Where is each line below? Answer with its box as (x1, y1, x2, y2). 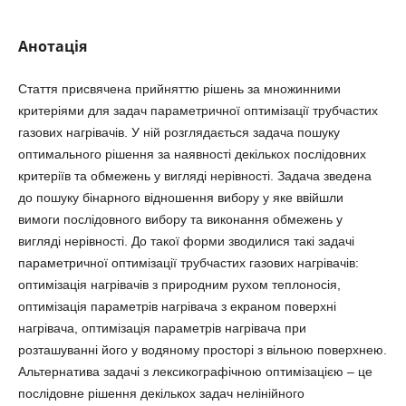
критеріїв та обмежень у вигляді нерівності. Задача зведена (17, 168, 372, 183)
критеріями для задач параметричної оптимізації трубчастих (17, 102, 378, 118)
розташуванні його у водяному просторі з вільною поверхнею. (17, 342, 387, 357)
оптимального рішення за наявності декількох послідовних (17, 146, 366, 161)
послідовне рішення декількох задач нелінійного (17, 385, 304, 401)
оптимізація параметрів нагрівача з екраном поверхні (17, 298, 336, 314)
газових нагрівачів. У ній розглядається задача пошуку (17, 124, 340, 140)
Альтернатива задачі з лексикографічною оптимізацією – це (17, 363, 372, 379)
